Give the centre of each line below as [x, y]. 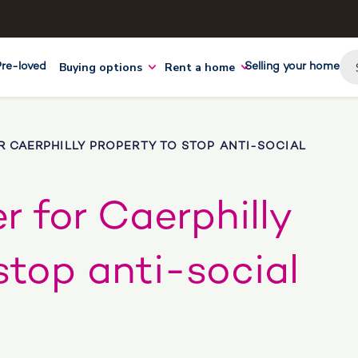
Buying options [101, 67]
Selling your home [292, 67]
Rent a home [200, 67]
